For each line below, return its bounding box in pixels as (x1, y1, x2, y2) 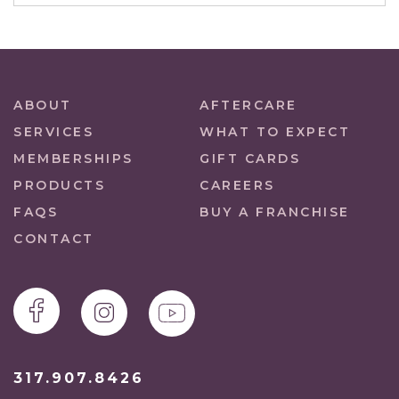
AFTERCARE (199, 96, 297, 113)
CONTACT (13, 230, 94, 247)
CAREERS (199, 176, 275, 193)
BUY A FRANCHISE (199, 203, 350, 220)
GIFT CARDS (199, 150, 300, 167)
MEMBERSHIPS (13, 150, 134, 167)
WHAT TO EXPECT (199, 123, 350, 140)
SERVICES (13, 123, 94, 140)
